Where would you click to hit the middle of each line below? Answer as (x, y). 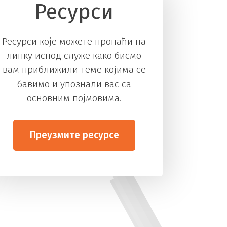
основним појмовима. (74, 98)
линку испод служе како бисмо (74, 55)
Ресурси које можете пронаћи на (74, 41)
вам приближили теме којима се (74, 69)
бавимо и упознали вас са (74, 84)
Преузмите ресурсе (74, 135)
